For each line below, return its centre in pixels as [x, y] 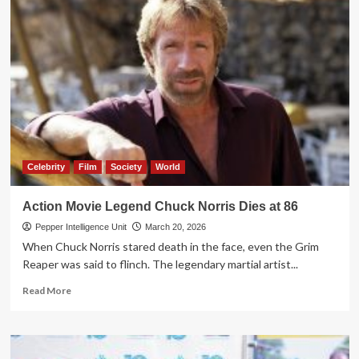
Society [126, 166]
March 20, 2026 [175, 226]
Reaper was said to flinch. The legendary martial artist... [160, 264]
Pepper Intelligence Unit [81, 226]
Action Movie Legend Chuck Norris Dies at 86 [160, 206]
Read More [46, 290]
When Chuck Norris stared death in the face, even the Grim [170, 246]
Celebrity [46, 166]
